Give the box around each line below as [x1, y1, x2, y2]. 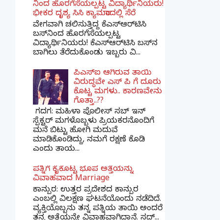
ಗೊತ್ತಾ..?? [74, 96, 104, 107]
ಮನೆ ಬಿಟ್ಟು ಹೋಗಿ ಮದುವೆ [33, 126, 118, 137]
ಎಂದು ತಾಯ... [33, 144, 80, 156]
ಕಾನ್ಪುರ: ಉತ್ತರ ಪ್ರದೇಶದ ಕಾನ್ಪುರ [33, 185, 138, 196]
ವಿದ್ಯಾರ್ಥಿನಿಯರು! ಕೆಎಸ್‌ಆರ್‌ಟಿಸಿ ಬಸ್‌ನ [33, 38, 158, 50]
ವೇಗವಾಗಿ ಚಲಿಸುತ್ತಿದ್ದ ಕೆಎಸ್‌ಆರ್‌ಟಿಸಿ [33, 20, 146, 31]
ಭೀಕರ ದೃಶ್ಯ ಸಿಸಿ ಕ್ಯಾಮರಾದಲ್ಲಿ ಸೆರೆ [33, 9, 136, 20]
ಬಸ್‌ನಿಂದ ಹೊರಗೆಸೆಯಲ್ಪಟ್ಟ [33, 29, 120, 40]
